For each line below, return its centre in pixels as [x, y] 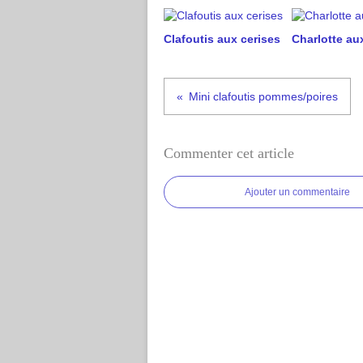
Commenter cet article [229, 153]
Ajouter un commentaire [297, 192]
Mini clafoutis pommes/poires [263, 96]
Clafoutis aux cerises [222, 39]
